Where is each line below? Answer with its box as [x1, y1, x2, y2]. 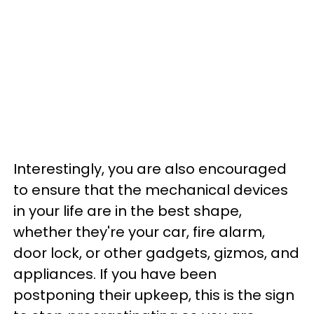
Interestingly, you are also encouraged [13, 159, 287, 179]
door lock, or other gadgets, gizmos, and [13, 243, 299, 263]
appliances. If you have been [13, 264, 217, 284]
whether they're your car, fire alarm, [13, 222, 265, 242]
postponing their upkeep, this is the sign [13, 285, 294, 305]
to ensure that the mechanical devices [13, 180, 288, 200]
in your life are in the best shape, [13, 201, 242, 221]
